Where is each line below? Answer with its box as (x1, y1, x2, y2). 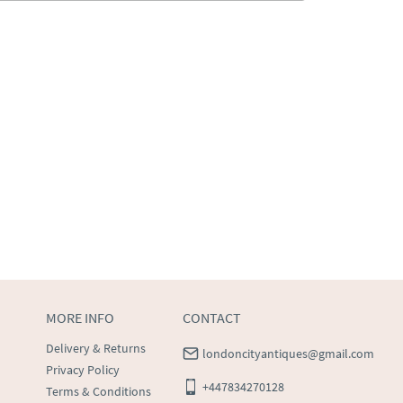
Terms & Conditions (46, 383, 151, 399)
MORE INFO (46, 309, 114, 327)
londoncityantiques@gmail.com (202, 345, 374, 362)
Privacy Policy (46, 362, 120, 378)
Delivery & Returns (46, 340, 146, 356)
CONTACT (183, 309, 241, 327)
